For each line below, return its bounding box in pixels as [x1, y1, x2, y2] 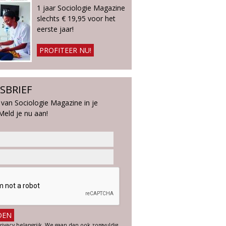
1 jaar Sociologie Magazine [37, 3, 125, 13]
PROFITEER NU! [39, 45, 91, 55]
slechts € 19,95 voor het [37, 14, 116, 23]
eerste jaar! [37, 24, 74, 34]
